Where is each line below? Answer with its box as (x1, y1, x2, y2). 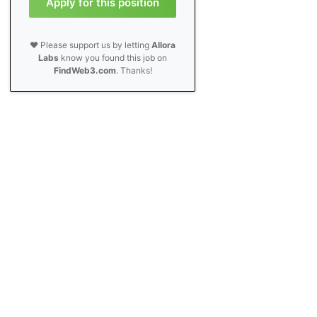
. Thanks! (115, 65, 152, 76)
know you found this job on (59, 52, 168, 63)
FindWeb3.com (53, 65, 116, 76)
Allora (151, 40, 176, 50)
